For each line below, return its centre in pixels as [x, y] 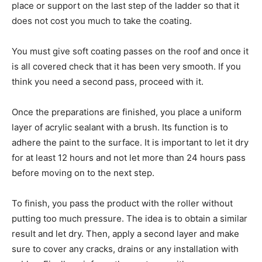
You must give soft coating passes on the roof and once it [130, 51]
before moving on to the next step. [83, 173]
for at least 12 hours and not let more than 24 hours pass [129, 158]
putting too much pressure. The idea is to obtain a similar [130, 218]
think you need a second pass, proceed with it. [108, 82]
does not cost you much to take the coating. [102, 21]
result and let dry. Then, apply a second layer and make [125, 234]
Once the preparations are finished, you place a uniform [127, 112]
